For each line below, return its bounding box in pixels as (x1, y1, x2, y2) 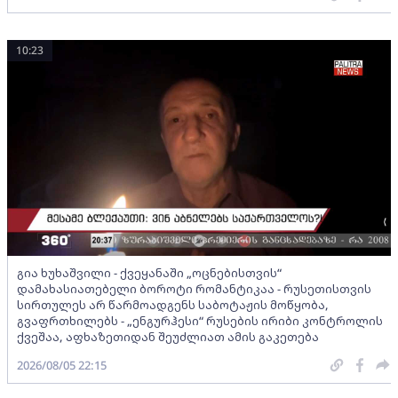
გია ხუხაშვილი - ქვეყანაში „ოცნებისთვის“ (17, 264, 282, 281)
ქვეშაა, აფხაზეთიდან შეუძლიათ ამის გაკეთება (17, 328, 319, 345)
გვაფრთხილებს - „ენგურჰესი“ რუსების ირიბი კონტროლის (17, 312, 383, 329)
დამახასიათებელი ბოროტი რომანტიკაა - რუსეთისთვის (17, 280, 371, 297)
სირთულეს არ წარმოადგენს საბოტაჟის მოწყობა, (17, 296, 329, 313)
